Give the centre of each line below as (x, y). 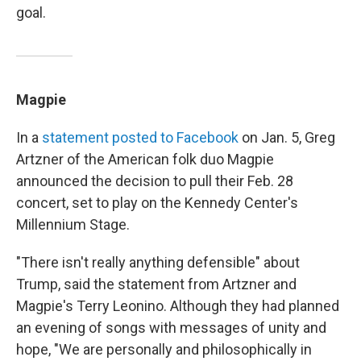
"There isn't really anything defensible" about (158, 262)
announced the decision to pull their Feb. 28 (155, 181)
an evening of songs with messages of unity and (171, 328)
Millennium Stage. (73, 224)
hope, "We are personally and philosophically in (164, 349)
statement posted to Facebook (140, 137)
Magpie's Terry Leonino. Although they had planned (178, 306)
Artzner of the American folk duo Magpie (145, 159)
